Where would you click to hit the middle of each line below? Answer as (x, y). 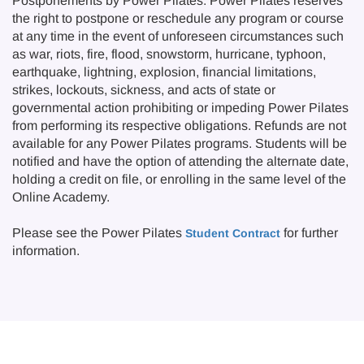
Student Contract (233, 233)
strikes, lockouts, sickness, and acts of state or (144, 90)
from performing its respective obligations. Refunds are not (179, 126)
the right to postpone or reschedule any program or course (178, 18)
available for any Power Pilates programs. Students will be (180, 143)
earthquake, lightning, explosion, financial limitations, (164, 72)
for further (309, 233)
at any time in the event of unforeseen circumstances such (178, 36)
